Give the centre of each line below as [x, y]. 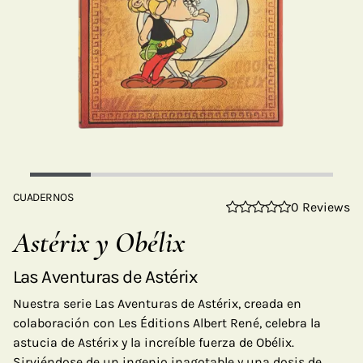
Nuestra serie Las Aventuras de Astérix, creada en [157, 303]
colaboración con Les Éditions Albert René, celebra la [167, 323]
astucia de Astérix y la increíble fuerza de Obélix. [154, 342]
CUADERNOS [43, 197]
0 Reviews [320, 207]
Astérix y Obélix [99, 243]
